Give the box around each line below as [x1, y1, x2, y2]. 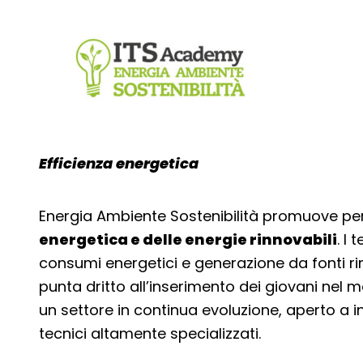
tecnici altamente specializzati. [39, 322, 261, 344]
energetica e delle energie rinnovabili [39, 228, 337, 250]
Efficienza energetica [39, 152, 199, 173]
